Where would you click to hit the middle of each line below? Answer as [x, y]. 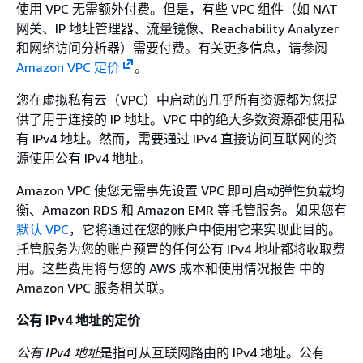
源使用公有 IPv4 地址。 [83, 158]
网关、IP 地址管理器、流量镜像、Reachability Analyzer [177, 28]
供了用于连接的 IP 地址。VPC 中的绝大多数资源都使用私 [181, 119]
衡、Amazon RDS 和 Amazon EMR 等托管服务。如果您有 [181, 209]
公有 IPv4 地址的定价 [78, 320]
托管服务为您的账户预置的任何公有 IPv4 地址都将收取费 [181, 248]
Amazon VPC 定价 [68, 67]
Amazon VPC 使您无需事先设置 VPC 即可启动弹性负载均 [180, 190]
